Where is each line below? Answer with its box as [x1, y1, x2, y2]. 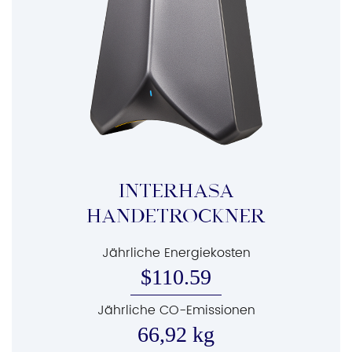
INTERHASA [118, 182, 234, 202]
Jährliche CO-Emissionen [97, 300, 255, 321]
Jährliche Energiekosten [101, 243, 251, 263]
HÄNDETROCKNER [86, 207, 266, 227]
